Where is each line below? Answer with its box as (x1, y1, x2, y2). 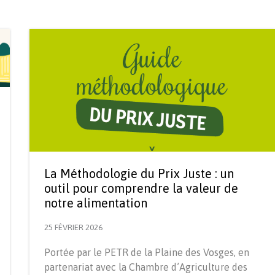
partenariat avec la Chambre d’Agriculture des (44, 261, 247, 273)
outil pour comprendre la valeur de (44, 180, 238, 195)
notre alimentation (44, 195, 147, 210)
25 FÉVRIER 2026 (44, 222, 103, 232)
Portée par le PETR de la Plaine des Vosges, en (44, 246, 249, 258)
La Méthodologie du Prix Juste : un (44, 166, 234, 180)
